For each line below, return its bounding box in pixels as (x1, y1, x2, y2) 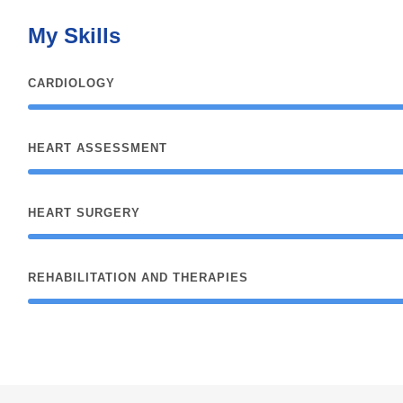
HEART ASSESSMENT (27, 141, 167, 156)
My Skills (27, 23, 121, 49)
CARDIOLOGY (27, 76, 115, 91)
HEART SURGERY (27, 206, 140, 220)
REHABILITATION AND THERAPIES (27, 271, 248, 285)
